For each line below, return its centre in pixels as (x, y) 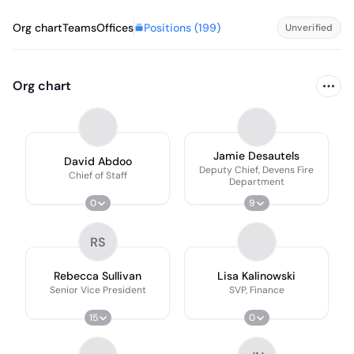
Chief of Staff (98, 175)
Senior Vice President (98, 290)
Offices (115, 28)
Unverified (309, 28)
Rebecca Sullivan (98, 276)
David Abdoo (98, 161)
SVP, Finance (256, 290)
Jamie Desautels (256, 155)
